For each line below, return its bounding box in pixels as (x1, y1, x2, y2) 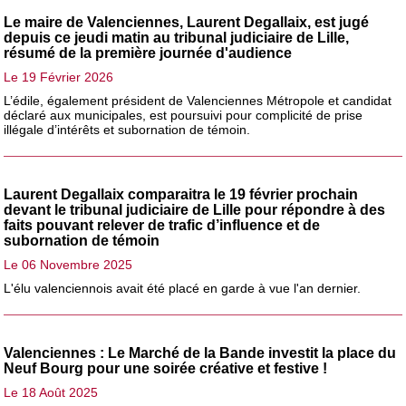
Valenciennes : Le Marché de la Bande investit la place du (4, 344, 397, 361)
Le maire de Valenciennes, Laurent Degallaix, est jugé (4, 14, 370, 30)
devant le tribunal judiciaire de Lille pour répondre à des (4, 201, 386, 217)
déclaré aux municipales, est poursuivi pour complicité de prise (4, 107, 363, 122)
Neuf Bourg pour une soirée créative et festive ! (4, 360, 328, 376)
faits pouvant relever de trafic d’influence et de (4, 217, 321, 233)
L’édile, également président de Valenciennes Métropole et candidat (4, 92, 392, 108)
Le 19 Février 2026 (4, 69, 114, 84)
